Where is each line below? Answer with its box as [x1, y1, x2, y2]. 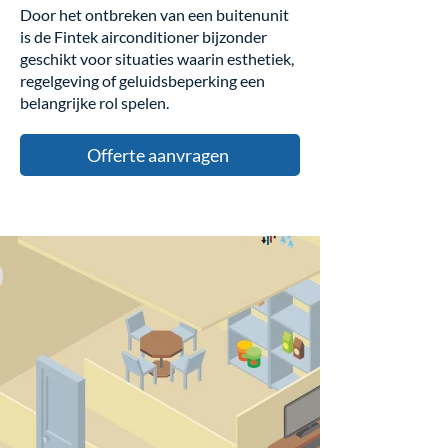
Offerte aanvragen [87, 144, 229, 166]
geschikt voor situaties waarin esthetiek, [20, 49, 294, 68]
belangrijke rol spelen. [20, 93, 169, 112]
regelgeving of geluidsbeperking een [20, 71, 265, 90]
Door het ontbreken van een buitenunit [20, 5, 289, 24]
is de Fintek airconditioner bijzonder [20, 27, 267, 46]
